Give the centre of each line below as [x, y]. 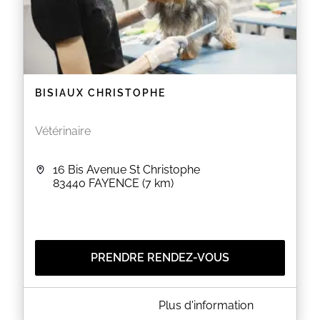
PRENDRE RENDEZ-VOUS [160, 257]
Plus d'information [206, 305]
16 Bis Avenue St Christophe [126, 170]
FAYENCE [114, 183]
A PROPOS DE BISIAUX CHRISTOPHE [121, 302]
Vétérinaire [63, 131]
